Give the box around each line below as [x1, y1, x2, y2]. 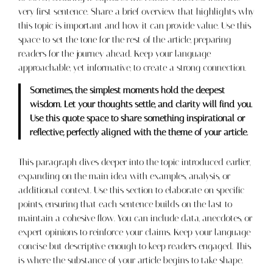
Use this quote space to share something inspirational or [29, 113, 245, 124]
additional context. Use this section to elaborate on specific [18, 185, 245, 196]
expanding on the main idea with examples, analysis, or [18, 171, 231, 182]
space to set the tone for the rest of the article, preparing [18, 34, 232, 45]
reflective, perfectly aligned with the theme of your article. [29, 127, 248, 138]
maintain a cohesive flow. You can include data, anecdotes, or [18, 213, 253, 224]
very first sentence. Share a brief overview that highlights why [18, 6, 255, 17]
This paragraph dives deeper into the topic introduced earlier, [18, 157, 251, 168]
